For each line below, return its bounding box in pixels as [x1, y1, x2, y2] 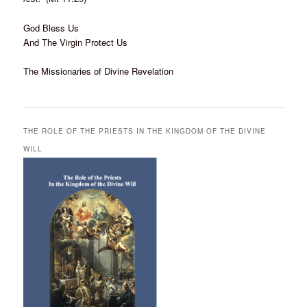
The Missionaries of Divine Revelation [23, 64, 174, 77]
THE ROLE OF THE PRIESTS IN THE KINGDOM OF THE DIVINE [23, 126, 267, 136]
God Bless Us [23, 21, 79, 34]
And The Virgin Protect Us [23, 35, 128, 49]
